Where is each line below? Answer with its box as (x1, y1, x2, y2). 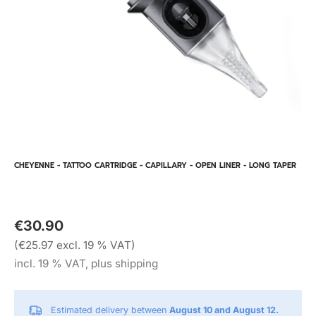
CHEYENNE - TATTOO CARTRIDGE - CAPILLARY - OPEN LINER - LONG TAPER (14, 159, 296, 171)
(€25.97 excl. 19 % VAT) (14, 238, 135, 252)
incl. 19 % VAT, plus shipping (14, 257, 158, 270)
